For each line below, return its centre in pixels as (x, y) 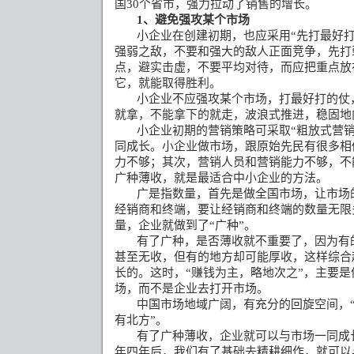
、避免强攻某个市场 (197, 20)
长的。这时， (150, 273)
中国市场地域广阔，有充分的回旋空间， (243, 304)
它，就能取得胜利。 (168, 83)
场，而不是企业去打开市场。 (192, 288)
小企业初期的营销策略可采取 (214, 130)
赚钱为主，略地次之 (245, 273)
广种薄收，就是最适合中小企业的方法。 (221, 178)
